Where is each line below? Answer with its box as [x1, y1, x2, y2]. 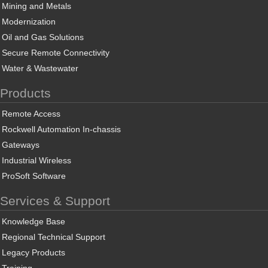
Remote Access [2, 109, 60, 118]
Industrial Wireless [2, 156, 71, 165]
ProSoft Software [2, 171, 66, 181]
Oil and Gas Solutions [2, 32, 84, 42]
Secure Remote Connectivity [2, 48, 109, 57]
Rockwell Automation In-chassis [2, 124, 121, 134]
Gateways [2, 140, 39, 150]
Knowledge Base [2, 217, 65, 226]
